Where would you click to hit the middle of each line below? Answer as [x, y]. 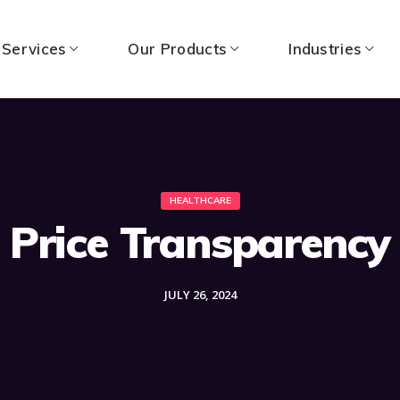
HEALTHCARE [200, 200]
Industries [325, 49]
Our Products [178, 49]
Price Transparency [200, 242]
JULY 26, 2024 [200, 295]
